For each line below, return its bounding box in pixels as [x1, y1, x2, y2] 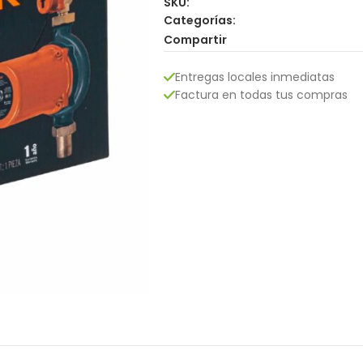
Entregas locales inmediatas [175, 68, 335, 85]
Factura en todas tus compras [175, 86, 348, 103]
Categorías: [164, 11, 236, 28]
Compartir [164, 32, 227, 49]
